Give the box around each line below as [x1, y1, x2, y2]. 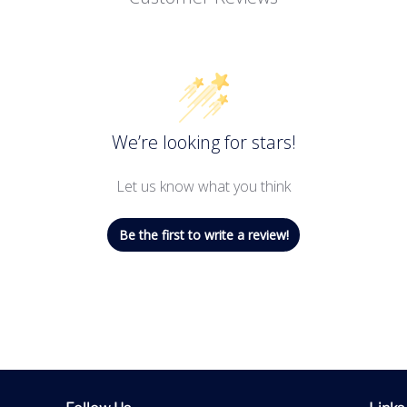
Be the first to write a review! [118, 225, 289, 243]
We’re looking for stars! [111, 129, 296, 154]
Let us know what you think [116, 175, 291, 196]
